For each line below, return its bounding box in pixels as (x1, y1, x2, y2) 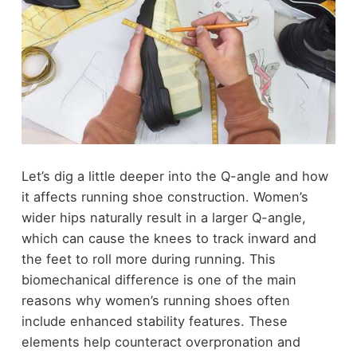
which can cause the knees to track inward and (21, 230, 316, 247)
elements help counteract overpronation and (21, 334, 300, 351)
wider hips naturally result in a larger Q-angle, (21, 210, 306, 226)
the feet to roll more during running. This (21, 251, 276, 268)
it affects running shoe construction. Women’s (21, 189, 308, 206)
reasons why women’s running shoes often (21, 292, 290, 309)
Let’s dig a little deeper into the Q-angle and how (21, 168, 328, 185)
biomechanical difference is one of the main (21, 272, 296, 288)
